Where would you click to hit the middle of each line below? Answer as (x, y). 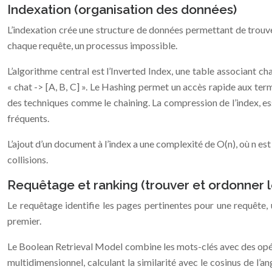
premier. (24, 221)
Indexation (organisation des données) (122, 9)
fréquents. (28, 118)
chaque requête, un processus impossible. (92, 45)
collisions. (28, 159)
